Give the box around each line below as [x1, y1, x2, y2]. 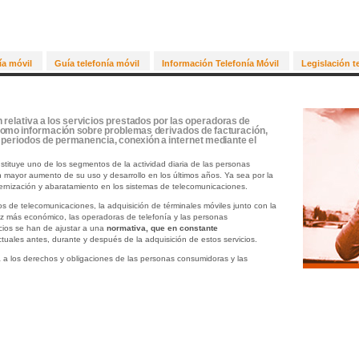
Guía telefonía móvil [54, 58, 139, 68]
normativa [106, 224, 146, 232]
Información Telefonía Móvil [162, 58, 279, 68]
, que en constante [145, 224, 218, 232]
